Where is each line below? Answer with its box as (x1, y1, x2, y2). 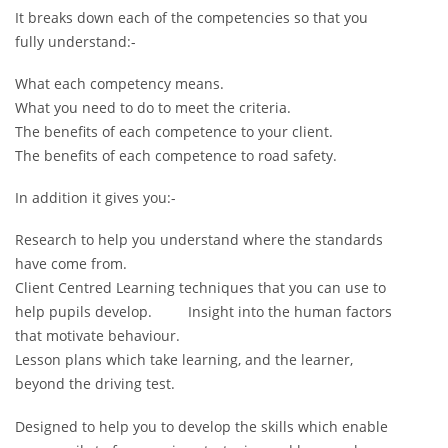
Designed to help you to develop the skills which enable (15, 416, 388, 436)
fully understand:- (15, 31, 136, 51)
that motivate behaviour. (15, 326, 180, 346)
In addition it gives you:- (15, 188, 176, 208)
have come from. (15, 254, 127, 274)
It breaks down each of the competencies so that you (15, 7, 368, 27)
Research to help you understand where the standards (15, 230, 383, 250)
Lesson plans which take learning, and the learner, (15, 350, 353, 370)
